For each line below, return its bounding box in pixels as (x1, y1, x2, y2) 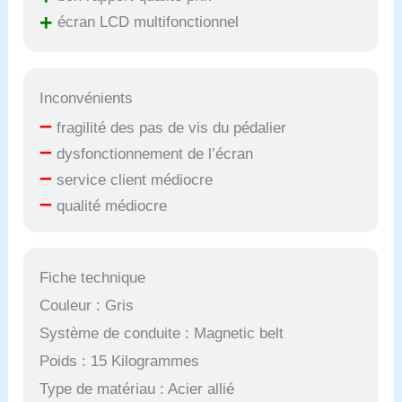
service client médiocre (52, 170, 214, 188)
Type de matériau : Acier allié (39, 380, 235, 398)
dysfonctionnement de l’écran (52, 144, 254, 162)
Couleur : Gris (39, 297, 135, 315)
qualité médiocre (52, 197, 168, 214)
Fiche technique (39, 269, 146, 287)
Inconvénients (39, 89, 134, 107)
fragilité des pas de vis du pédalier (52, 118, 287, 136)
